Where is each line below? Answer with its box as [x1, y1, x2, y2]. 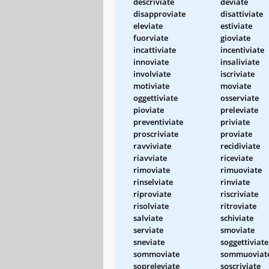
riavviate [133, 152, 167, 163]
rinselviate [133, 176, 173, 187]
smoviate [220, 224, 255, 235]
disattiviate [220, 8, 263, 19]
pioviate [133, 104, 164, 115]
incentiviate [220, 44, 264, 55]
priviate [220, 116, 250, 127]
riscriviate [220, 188, 258, 199]
